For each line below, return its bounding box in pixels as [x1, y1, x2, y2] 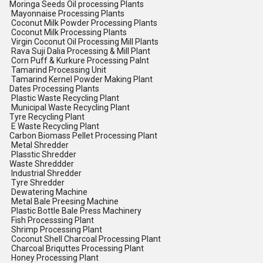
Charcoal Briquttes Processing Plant [9, 244, 144, 253]
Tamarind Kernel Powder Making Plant [9, 75, 153, 84]
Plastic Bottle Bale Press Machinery [9, 206, 141, 215]
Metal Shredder [9, 140, 69, 150]
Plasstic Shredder [9, 150, 76, 159]
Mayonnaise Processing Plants [9, 9, 124, 18]
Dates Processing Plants [9, 84, 99, 93]
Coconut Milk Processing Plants [9, 28, 127, 37]
